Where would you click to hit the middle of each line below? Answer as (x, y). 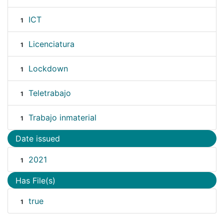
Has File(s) (35, 180)
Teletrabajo (49, 93)
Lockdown (48, 69)
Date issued (38, 139)
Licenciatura (51, 44)
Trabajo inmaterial (62, 118)
